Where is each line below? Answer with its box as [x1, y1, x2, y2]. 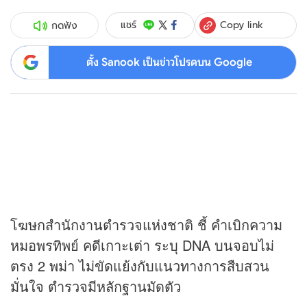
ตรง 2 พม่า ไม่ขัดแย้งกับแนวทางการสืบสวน [10, 256, 269, 276]
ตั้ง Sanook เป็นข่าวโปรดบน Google [86, 55, 252, 69]
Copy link [220, 17, 264, 32]
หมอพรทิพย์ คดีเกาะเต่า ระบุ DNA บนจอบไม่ [10, 235, 274, 256]
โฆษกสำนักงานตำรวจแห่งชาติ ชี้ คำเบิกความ [10, 214, 282, 235]
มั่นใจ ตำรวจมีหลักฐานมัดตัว [10, 276, 181, 297]
